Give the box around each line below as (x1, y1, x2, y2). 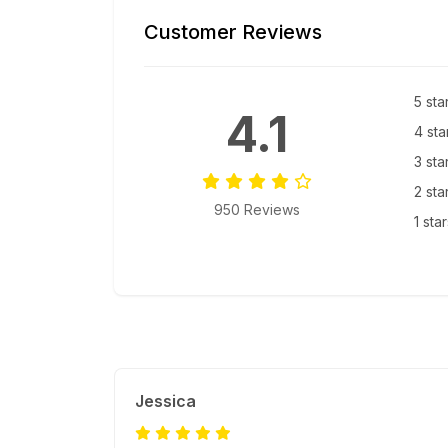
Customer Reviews (144, 20, 322, 45)
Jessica (135, 391, 196, 412)
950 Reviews (214, 201, 300, 219)
